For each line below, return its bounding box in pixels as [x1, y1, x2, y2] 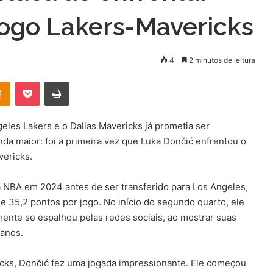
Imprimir [68, 76, 98, 87]
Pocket [39, 76, 65, 87]
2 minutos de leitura [187, 55, 255, 65]
